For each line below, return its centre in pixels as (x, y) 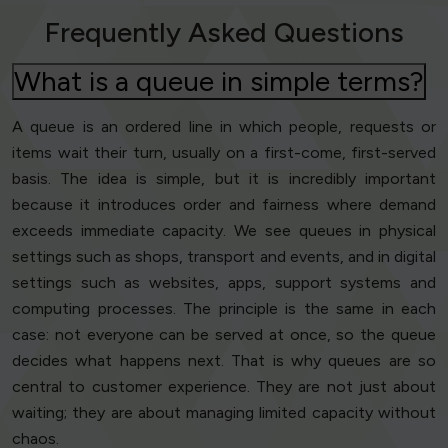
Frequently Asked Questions (224, 32)
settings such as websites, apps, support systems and (224, 283)
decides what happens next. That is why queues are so (224, 361)
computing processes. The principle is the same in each (224, 309)
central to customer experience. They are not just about (224, 387)
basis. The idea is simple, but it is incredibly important (224, 179)
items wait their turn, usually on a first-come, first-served (224, 153)
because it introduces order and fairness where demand (224, 205)
